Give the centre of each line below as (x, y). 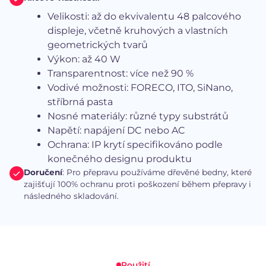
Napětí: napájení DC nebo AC (116, 131)
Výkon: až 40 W (84, 59)
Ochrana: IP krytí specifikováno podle (135, 145)
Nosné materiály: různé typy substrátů (138, 116)
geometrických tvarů (98, 45)
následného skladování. (71, 196)
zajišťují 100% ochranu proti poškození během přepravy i (137, 184)
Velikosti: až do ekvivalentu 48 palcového (144, 17)
